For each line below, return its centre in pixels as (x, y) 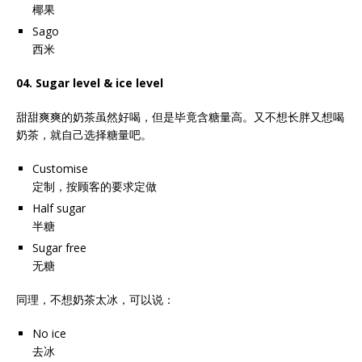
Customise (60, 168)
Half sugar (59, 208)
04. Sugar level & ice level (90, 83)
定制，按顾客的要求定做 (95, 186)
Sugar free (59, 248)
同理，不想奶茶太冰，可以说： (95, 299)
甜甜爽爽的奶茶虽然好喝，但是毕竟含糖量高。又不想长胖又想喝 (180, 117)
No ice (49, 333)
